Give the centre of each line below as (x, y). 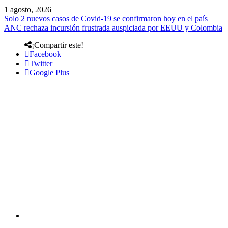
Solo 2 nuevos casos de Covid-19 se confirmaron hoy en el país (106, 19)
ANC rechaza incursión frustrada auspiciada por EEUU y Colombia (113, 28)
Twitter (41, 64)
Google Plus (49, 73)
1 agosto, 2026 (28, 10)
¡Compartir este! (58, 45)
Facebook (45, 54)
